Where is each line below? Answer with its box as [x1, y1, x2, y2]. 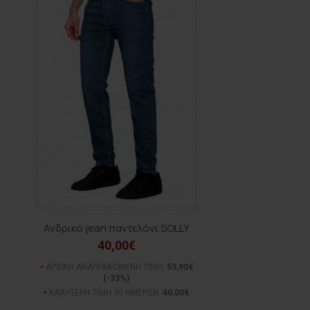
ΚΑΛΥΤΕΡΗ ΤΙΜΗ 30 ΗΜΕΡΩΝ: [49, 287, 161, 298]
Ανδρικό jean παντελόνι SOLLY [43, 220, 190, 235]
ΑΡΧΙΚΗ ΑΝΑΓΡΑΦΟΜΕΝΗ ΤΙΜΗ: [45, 262, 165, 272]
